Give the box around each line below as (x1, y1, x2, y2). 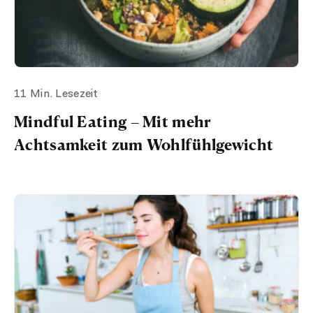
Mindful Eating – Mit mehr (14, 111, 212, 131)
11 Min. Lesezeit (14, 88, 98, 100)
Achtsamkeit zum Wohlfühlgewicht (14, 134, 274, 154)
